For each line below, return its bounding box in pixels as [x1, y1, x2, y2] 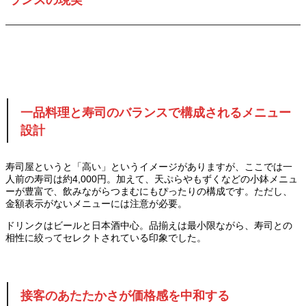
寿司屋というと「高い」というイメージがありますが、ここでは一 [5, 161, 292, 172]
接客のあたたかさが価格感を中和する [20, 289, 229, 303]
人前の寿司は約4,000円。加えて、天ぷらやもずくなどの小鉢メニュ [5, 173, 298, 184]
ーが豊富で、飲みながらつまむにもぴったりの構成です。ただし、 [5, 185, 292, 197]
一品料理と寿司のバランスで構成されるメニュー [20, 105, 291, 120]
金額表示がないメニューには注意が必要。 [5, 197, 187, 209]
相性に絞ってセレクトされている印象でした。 [5, 232, 206, 243]
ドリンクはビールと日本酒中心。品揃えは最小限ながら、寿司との [5, 219, 292, 231]
